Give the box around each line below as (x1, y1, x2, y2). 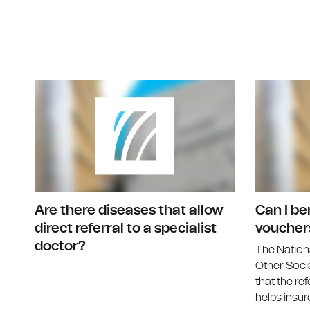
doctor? (35, 237, 86, 255)
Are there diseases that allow (35, 201, 224, 219)
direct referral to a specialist (35, 219, 217, 237)
